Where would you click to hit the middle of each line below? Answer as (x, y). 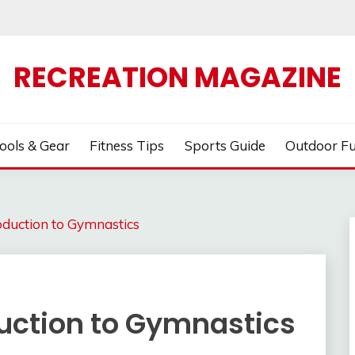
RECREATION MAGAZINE (177, 77)
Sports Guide (225, 145)
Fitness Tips (127, 145)
